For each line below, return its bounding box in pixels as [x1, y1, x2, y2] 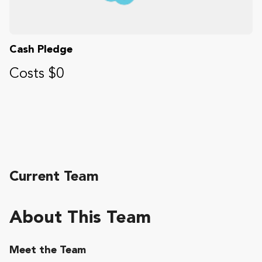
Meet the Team [9, 244, 86, 256]
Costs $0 [9, 67, 64, 81]
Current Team [9, 170, 99, 184]
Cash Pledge [9, 44, 73, 55]
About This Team [9, 209, 151, 227]
